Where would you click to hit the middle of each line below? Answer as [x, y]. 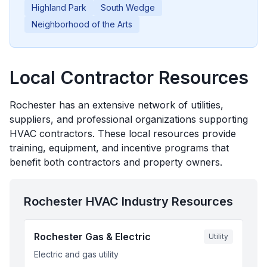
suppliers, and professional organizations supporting [129, 119]
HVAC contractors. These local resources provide [123, 133]
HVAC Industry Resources [158, 201]
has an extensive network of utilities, [140, 105]
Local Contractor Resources [129, 77]
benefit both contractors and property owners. [116, 162]
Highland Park [59, 7]
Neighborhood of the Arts [82, 24]
